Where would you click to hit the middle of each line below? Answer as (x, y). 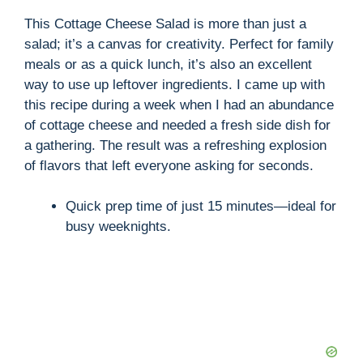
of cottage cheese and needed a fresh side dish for (177, 125)
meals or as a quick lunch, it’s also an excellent (168, 64)
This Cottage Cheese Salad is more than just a (165, 23)
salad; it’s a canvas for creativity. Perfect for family (179, 44)
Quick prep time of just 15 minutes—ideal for (201, 207)
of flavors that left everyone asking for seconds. (169, 165)
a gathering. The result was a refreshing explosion (175, 145)
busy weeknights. (118, 227)
